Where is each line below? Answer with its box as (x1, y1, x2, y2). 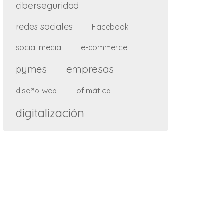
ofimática (76, 85, 111, 95)
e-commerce (81, 41, 127, 52)
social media (16, 41, 61, 52)
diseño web (16, 85, 57, 95)
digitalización (16, 105, 84, 120)
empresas (66, 62, 114, 75)
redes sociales (16, 20, 73, 32)
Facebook (92, 21, 128, 32)
